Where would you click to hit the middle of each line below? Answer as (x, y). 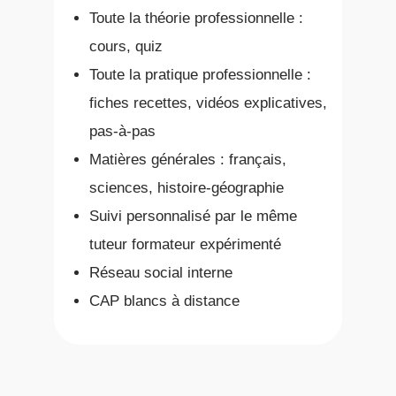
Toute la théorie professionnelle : (196, 19)
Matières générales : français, (187, 160)
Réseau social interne (160, 273)
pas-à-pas (122, 132)
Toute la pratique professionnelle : (200, 75)
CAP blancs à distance (164, 301)
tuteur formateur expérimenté (185, 245)
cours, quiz (126, 47)
